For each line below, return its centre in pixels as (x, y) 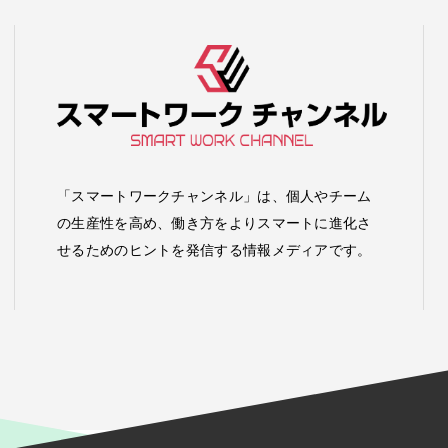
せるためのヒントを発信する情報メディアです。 (214, 249)
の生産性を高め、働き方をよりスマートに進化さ (214, 222)
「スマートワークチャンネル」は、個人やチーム (214, 195)
